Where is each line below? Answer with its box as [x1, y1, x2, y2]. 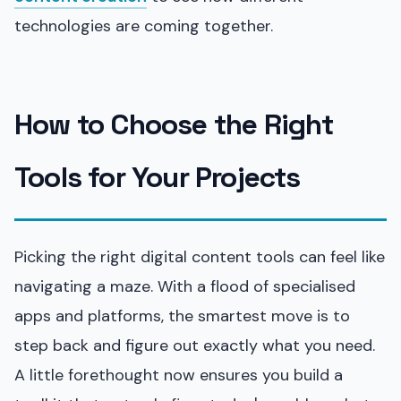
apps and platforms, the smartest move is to [14, 304, 350, 327]
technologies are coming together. [14, 14, 273, 37]
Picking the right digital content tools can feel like [14, 245, 385, 268]
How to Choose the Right [14, 106, 334, 142]
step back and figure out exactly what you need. [14, 334, 375, 356]
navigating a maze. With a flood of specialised [14, 275, 355, 297]
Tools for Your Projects [14, 158, 301, 195]
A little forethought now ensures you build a [14, 363, 343, 386]
